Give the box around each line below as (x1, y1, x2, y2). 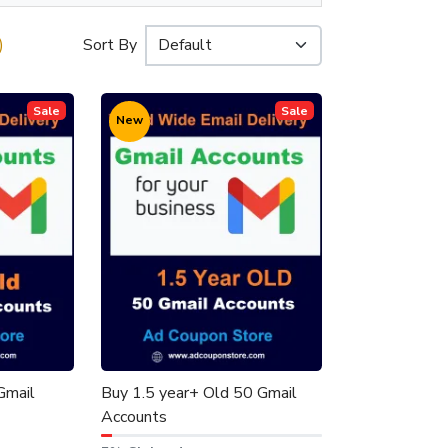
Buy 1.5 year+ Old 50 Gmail (100, 382, 297, 405)
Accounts (100, 406, 167, 429)
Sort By (82, 34, 137, 57)
